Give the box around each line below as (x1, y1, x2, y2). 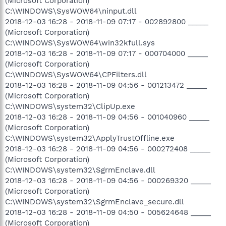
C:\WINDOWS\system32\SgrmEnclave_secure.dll (5, 197, 184, 206)
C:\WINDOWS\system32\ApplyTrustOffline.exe (5, 133, 175, 143)
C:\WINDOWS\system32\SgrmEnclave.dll (5, 165, 155, 175)
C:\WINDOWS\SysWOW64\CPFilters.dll (5, 70, 147, 79)
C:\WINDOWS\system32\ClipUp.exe (5, 101, 135, 111)
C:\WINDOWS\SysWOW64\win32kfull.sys (5, 38, 155, 47)
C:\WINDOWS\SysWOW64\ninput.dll (5, 6, 137, 16)
